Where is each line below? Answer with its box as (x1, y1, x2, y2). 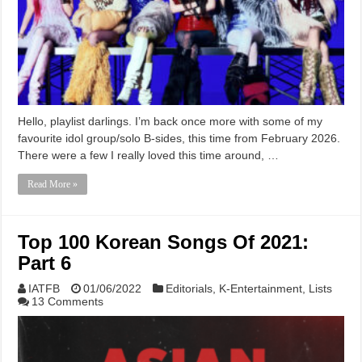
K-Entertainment (219, 281, 303, 295)
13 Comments (32, 294, 104, 308)
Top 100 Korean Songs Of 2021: (18, 230, 309, 253)
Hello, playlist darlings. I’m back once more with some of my (18, 114, 323, 128)
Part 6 (18, 251, 72, 274)
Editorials (166, 281, 213, 295)
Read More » (27, 178, 78, 190)
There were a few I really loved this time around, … (18, 148, 280, 162)
